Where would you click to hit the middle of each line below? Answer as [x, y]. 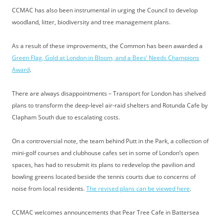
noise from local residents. [49, 188]
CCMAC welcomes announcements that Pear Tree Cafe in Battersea [106, 212]
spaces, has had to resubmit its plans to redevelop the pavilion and [103, 165]
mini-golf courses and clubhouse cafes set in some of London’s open [105, 153]
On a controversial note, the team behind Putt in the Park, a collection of [110, 141]
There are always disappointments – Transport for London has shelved [109, 93]
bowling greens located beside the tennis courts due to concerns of [104, 176]
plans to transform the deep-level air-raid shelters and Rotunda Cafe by [110, 105]
